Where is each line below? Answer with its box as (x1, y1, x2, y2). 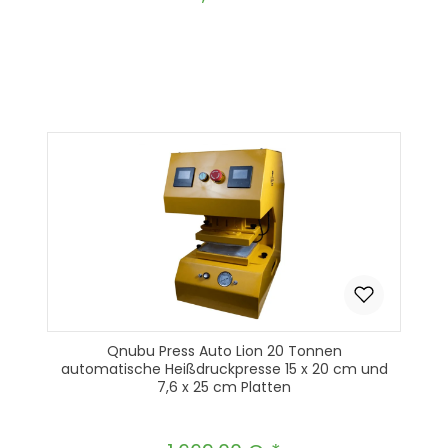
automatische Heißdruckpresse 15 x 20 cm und (60, 359, 388, 380)
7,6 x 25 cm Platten (157, 377, 291, 398)
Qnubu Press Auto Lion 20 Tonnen (106, 341, 342, 362)
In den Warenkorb (151, 104, 297, 128)
